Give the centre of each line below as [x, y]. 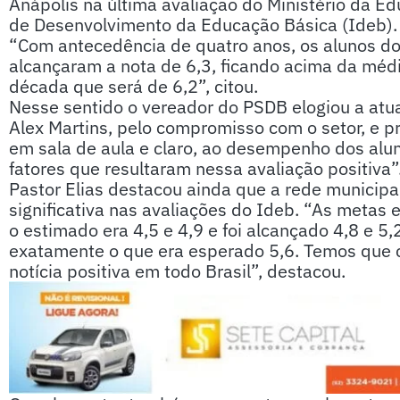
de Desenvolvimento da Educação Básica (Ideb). [203, 25]
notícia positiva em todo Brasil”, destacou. [177, 271]
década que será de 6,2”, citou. [133, 86]
